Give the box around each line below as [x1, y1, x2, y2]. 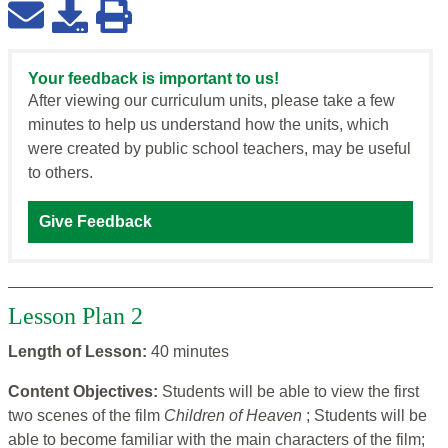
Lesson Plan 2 [8, 303, 143, 330]
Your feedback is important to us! [28, 70, 279, 88]
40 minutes [151, 343, 229, 361]
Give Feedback [39, 213, 152, 231]
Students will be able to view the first [162, 383, 419, 401]
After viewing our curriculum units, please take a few [28, 92, 395, 110]
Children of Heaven [164, 407, 306, 425]
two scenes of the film [8, 407, 164, 425]
